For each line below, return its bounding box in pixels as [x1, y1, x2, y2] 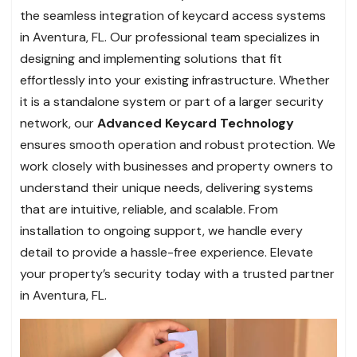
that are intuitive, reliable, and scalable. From [20, 200, 278, 218]
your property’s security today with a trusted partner [20, 265, 335, 282]
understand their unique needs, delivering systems [20, 178, 313, 196]
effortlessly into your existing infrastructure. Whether [20, 71, 330, 88]
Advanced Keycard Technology [97, 114, 294, 131]
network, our [20, 114, 97, 131]
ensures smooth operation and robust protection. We [20, 135, 335, 153]
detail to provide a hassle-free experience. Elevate [20, 243, 313, 261]
